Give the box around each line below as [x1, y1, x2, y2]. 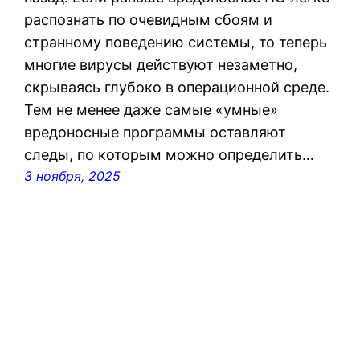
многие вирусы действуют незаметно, [24, 56, 298, 74]
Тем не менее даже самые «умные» [24, 101, 279, 119]
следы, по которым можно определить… [24, 146, 315, 164]
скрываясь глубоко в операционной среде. [24, 79, 330, 96]
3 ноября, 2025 [24, 168, 121, 185]
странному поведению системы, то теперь [24, 34, 328, 51]
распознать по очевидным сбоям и [24, 11, 273, 29]
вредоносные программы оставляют [24, 124, 287, 141]
